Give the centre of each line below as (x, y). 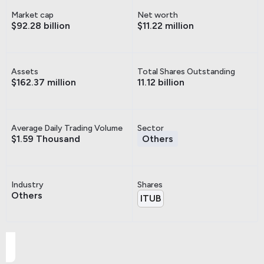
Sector (151, 128)
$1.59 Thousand (46, 138)
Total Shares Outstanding (186, 71)
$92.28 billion (41, 25)
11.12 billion (161, 82)
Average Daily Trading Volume (67, 128)
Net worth (158, 15)
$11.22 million (166, 25)
